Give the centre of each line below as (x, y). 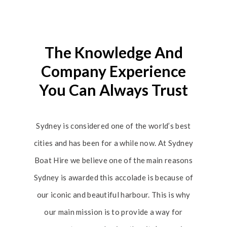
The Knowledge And (113, 52)
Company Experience (113, 71)
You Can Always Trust (113, 90)
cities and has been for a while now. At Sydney (113, 143)
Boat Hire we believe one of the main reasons (113, 160)
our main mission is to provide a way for (113, 212)
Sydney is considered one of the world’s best (113, 126)
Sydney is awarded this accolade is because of (113, 177)
